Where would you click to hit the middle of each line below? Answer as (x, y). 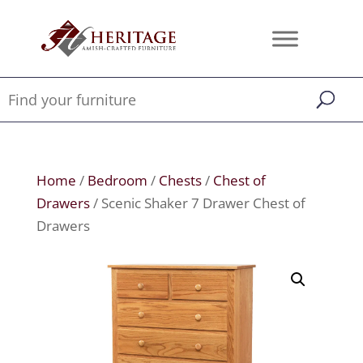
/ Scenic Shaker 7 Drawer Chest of (197, 203)
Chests (180, 180)
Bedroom (117, 180)
